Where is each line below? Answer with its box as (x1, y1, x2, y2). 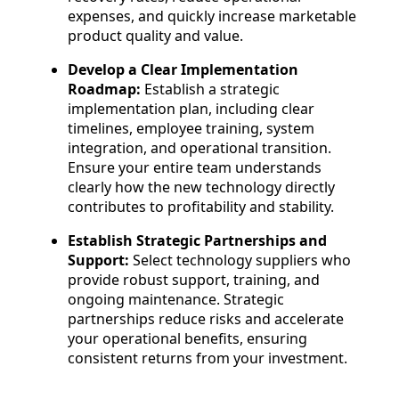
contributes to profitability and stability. (68, 197, 334, 217)
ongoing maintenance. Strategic (68, 289, 284, 310)
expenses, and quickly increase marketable (68, 6, 356, 27)
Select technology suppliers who (133, 250, 351, 271)
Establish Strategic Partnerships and (68, 231, 327, 251)
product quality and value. (68, 26, 243, 46)
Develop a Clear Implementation (68, 60, 298, 80)
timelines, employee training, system (68, 118, 314, 139)
